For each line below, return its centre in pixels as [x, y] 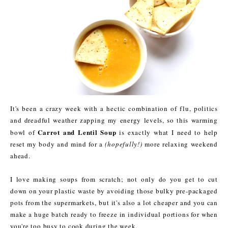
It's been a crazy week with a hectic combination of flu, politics [114, 109]
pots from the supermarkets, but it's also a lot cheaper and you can [114, 203]
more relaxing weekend [180, 144]
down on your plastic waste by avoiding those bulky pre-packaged [114, 191]
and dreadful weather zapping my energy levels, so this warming [114, 120]
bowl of [24, 133]
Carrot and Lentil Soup [77, 132]
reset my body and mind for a [58, 144]
